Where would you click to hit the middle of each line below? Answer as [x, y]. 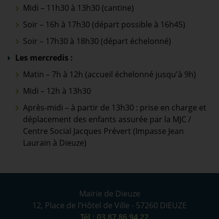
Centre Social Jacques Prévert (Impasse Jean [103, 131]
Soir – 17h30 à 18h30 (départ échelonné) [97, 41]
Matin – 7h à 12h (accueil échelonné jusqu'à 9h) [109, 75]
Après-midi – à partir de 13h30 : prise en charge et [115, 108]
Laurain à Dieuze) [55, 143]
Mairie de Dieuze [109, 194]
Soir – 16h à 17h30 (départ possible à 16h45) [104, 25]
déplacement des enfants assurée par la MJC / [107, 120]
